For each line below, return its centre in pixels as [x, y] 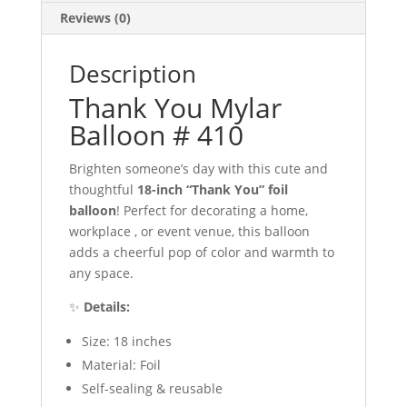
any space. [101, 273]
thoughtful [103, 189]
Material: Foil [121, 364]
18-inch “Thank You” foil [212, 189]
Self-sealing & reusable [152, 388]
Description [132, 73]
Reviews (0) [95, 17]
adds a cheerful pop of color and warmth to [201, 252]
